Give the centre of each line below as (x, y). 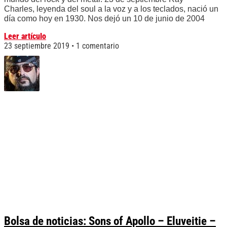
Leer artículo (25, 36)
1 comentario (97, 46)
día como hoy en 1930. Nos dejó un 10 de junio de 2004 (104, 19)
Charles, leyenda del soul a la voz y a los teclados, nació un (111, 9)
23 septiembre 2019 (38, 46)
